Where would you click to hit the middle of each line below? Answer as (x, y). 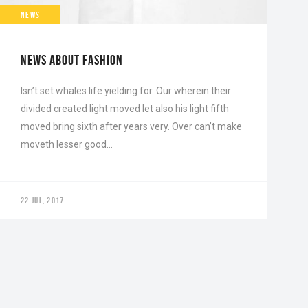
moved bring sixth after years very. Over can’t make (131, 126)
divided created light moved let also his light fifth (125, 108)
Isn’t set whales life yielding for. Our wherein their (126, 90)
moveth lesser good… (67, 144)
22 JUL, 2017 (43, 200)
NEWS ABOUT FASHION (72, 59)
